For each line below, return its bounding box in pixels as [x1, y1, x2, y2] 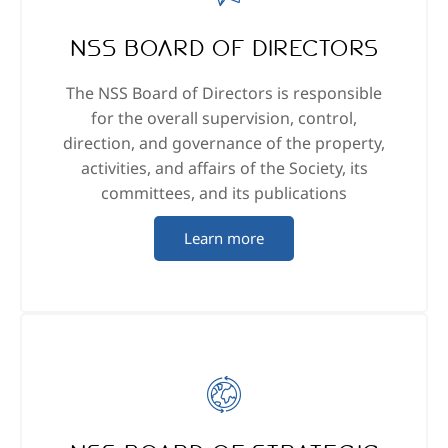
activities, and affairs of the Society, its [80, 157, 368, 180]
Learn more [184, 228, 264, 249]
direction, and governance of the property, [63, 132, 385, 155]
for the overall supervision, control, [91, 107, 357, 130]
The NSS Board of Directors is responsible [66, 82, 382, 105]
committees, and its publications [101, 182, 347, 205]
